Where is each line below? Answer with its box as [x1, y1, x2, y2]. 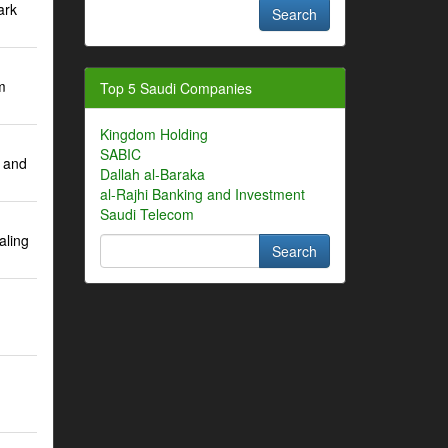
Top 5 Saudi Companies [99, 78, 252, 98]
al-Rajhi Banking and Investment [99, 184, 305, 204]
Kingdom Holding [99, 124, 208, 144]
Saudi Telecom [99, 204, 194, 224]
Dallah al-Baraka [99, 164, 205, 184]
